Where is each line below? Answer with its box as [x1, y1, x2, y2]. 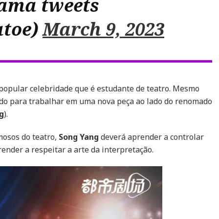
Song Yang [59, 131, 99, 142]
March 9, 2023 [43, 17, 164, 41]
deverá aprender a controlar [99, 131, 204, 142]
